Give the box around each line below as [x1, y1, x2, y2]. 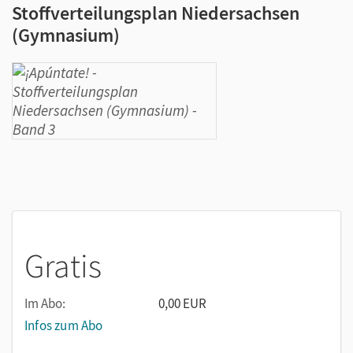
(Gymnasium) [12, 23, 120, 47]
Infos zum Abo [24, 317, 103, 334]
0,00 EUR [158, 295, 206, 312]
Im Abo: [24, 295, 65, 312]
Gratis [24, 245, 102, 286]
